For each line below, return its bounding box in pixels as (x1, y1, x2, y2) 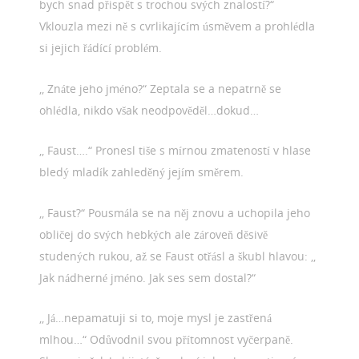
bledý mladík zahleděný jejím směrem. (39, 164, 244, 180)
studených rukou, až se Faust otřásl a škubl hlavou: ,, (39, 248, 317, 264)
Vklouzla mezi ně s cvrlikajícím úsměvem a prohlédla (39, 18, 316, 34)
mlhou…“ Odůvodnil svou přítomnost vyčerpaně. (39, 332, 294, 348)
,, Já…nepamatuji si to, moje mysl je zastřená (39, 310, 272, 326)
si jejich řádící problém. (39, 40, 163, 56)
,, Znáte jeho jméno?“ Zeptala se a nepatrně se (39, 80, 282, 96)
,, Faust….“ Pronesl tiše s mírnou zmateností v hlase (39, 143, 312, 159)
